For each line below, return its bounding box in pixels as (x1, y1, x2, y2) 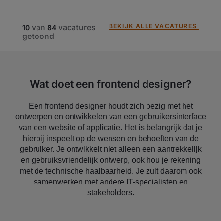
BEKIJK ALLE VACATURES (109, 22, 197, 30)
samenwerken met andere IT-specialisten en (33, 177, 188, 186)
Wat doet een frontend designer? (30, 77, 191, 90)
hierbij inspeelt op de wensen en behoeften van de (22, 134, 199, 143)
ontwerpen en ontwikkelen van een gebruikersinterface (15, 112, 206, 121)
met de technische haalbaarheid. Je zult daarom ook (19, 166, 202, 175)
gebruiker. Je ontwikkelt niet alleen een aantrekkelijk (19, 145, 202, 153)
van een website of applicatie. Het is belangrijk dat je (19, 123, 202, 132)
